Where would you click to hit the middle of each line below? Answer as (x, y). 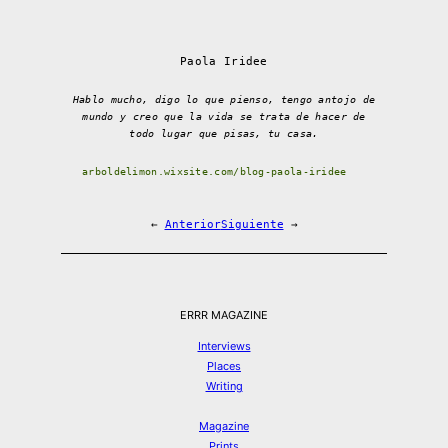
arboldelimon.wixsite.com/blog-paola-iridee (214, 172)
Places (224, 366)
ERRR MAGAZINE (224, 315)
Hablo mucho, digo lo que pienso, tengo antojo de (224, 100)
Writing (224, 386)
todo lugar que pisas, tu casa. (224, 134)
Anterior (192, 225)
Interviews (224, 346)
